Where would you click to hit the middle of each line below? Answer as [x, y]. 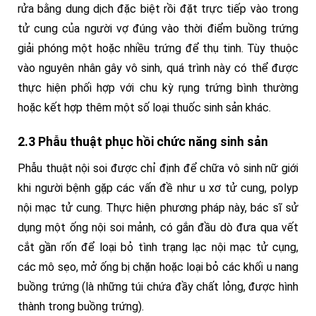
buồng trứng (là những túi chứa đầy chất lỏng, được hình [158, 287]
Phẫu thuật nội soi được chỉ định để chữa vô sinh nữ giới [158, 168]
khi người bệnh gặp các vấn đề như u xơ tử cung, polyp [158, 188]
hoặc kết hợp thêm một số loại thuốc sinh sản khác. [144, 108]
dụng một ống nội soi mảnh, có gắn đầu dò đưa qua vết [158, 227]
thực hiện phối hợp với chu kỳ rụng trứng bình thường [158, 88]
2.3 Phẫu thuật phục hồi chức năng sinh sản [143, 141]
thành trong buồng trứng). [81, 306]
